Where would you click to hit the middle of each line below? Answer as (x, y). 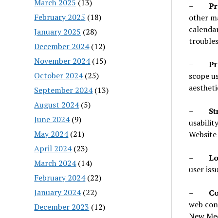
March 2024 (55, 163)
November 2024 (62, 61)
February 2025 (60, 17)
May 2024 (51, 134)
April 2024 (53, 148)
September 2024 (64, 90)
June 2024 (52, 119)
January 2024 (58, 192)
